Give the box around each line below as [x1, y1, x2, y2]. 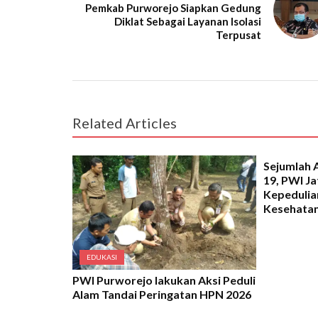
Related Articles [72, 114, 177, 131]
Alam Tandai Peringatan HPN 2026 [72, 287, 251, 301]
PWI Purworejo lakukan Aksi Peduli [72, 273, 256, 287]
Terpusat [215, 28, 261, 41]
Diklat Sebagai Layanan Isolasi [114, 14, 261, 28]
